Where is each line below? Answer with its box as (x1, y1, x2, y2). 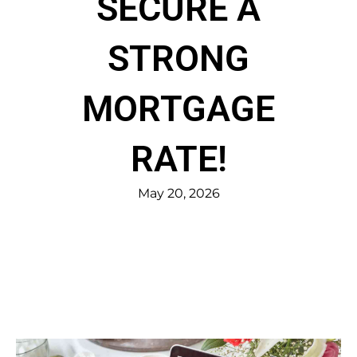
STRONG (108, 37, 249, 80)
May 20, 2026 (137, 185, 220, 201)
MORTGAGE (82, 87, 275, 130)
